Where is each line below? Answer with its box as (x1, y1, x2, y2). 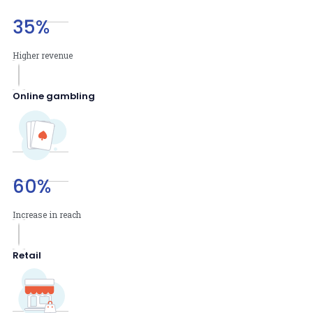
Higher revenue (13, 49, 73, 61)
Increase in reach (13, 208, 81, 220)
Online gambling (13, 89, 95, 103)
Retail (13, 248, 41, 262)
